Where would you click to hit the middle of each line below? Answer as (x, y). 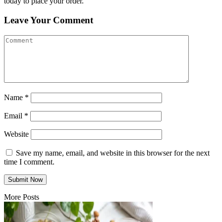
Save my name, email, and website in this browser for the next (113, 153)
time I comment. (29, 162)
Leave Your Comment (49, 20)
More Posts (22, 197)
